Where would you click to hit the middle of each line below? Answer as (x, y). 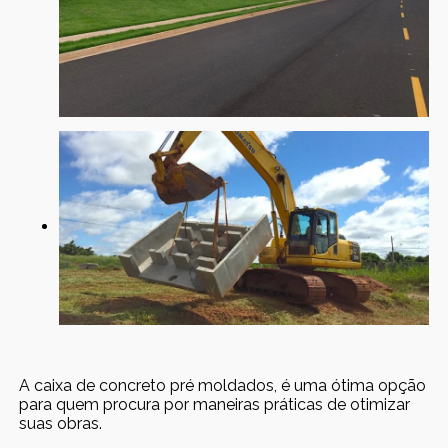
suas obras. (61, 423)
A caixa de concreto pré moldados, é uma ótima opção (223, 385)
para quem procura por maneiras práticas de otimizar (215, 404)
